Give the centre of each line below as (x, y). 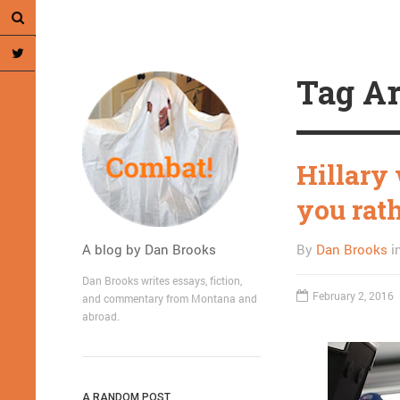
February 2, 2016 (353, 295)
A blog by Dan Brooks (149, 249)
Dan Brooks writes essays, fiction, (162, 280)
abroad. (101, 316)
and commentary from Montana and (170, 298)
